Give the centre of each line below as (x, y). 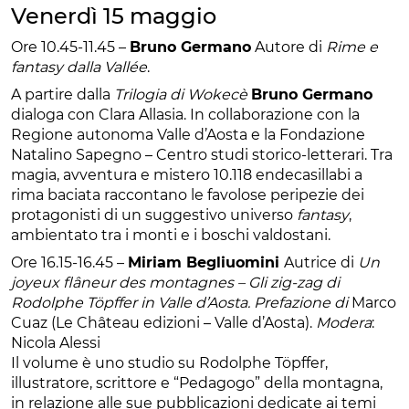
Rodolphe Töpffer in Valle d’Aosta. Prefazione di (181, 302)
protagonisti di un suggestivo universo (154, 215)
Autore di (288, 47)
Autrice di (319, 262)
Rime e (350, 47)
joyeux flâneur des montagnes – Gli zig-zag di (175, 282)
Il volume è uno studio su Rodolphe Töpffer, (169, 362)
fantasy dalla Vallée (79, 67)
